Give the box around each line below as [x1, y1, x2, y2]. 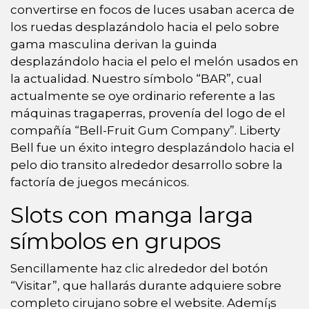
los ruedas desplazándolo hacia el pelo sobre [10, 19, 279, 34]
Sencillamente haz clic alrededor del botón [10, 261, 268, 275]
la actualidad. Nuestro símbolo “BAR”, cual [10, 71, 262, 86]
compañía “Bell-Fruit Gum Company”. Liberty [10, 123, 280, 137]
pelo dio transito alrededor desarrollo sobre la [10, 157, 283, 172]
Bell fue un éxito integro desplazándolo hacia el [10, 140, 295, 154]
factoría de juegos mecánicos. [10, 175, 189, 189]
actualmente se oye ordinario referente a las [10, 88, 275, 103]
